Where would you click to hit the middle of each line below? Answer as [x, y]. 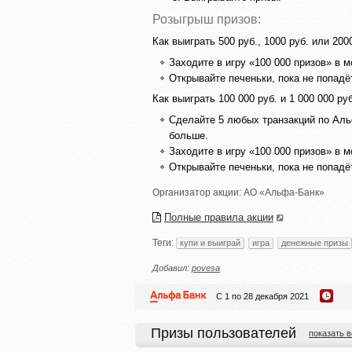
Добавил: [172, 268]
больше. [189, 135]
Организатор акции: [198, 192]
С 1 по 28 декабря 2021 [262, 296]
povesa [206, 268]
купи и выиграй [210, 242]
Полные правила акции [219, 217]
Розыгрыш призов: [207, 19]
